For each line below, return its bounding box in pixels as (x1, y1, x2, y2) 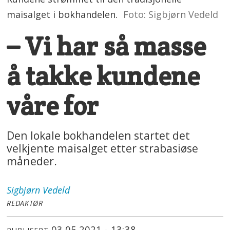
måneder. (7, 154, 57, 169)
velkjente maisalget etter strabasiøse (7, 141, 199, 156)
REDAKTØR (7, 198, 43, 208)
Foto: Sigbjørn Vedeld (123, 8, 218, 21)
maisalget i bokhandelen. (7, 8, 118, 21)
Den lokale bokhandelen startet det (7, 128, 190, 143)
